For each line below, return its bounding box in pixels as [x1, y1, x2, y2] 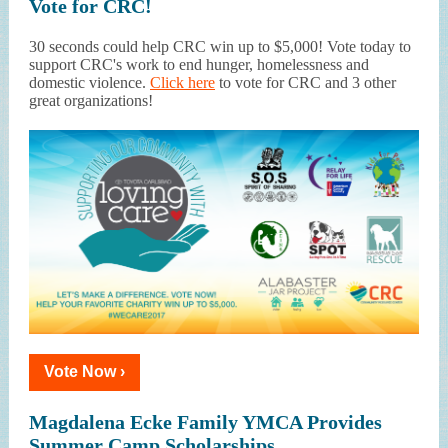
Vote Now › [44, 363, 125, 380]
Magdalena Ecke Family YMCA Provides [29, 411, 382, 433]
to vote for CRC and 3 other [215, 74, 396, 91]
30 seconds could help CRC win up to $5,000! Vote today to [29, 38, 411, 55]
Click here [150, 74, 215, 91]
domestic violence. [29, 74, 150, 91]
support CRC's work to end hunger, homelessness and [29, 56, 369, 73]
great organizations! [29, 92, 153, 109]
